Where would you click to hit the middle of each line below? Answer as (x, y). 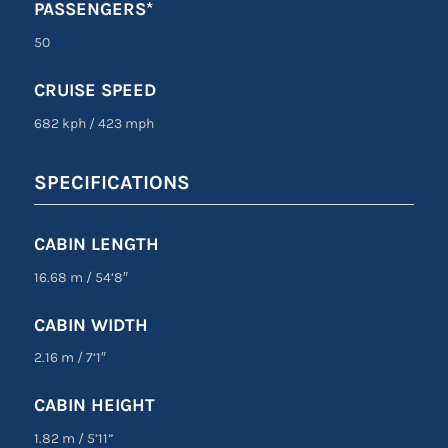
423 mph (124, 123)
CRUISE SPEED (94, 89)
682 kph (61, 123)
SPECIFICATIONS (111, 182)
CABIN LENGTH (96, 243)
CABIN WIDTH (90, 324)
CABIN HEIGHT (94, 405)
